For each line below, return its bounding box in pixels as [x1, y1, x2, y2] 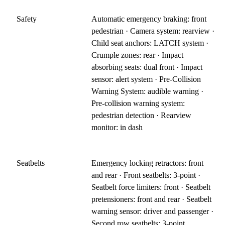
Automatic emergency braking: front [91, 14, 207, 23]
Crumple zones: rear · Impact [91, 50, 184, 59]
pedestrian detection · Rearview [91, 110, 192, 120]
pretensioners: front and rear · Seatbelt [91, 194, 212, 203]
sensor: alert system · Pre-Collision [91, 74, 201, 83]
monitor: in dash [91, 123, 143, 132]
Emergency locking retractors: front [91, 158, 204, 167]
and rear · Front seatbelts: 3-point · [91, 170, 201, 179]
